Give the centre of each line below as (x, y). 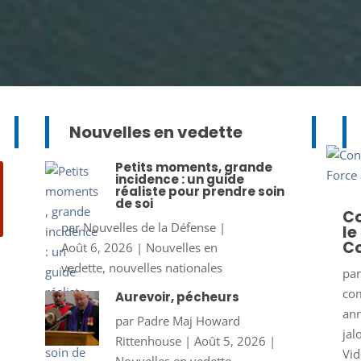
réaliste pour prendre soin (199, 192)
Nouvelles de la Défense (149, 228)
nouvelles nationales (165, 268)
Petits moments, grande (193, 168)
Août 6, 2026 (97, 248)
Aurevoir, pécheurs (177, 297)
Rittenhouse (148, 341)
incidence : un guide (179, 180)
